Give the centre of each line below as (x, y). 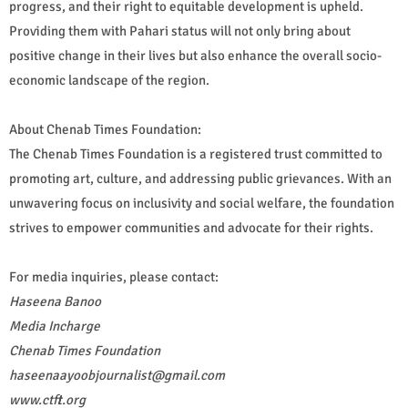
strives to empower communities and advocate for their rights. (191, 228)
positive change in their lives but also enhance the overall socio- (195, 56)
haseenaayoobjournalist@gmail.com (117, 376)
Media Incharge (56, 326)
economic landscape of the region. (109, 81)
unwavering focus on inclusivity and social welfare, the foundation (202, 204)
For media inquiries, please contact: (114, 277)
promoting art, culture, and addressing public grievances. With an (200, 179)
